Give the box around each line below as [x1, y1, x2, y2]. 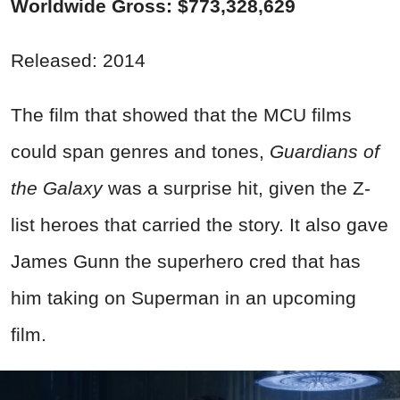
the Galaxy [11, 178, 103, 199]
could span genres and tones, [11, 141, 270, 162]
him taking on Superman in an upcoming [11, 287, 356, 309]
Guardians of [270, 141, 379, 162]
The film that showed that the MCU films [11, 104, 352, 126]
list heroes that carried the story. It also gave [11, 214, 388, 236]
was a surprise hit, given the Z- [103, 178, 371, 199]
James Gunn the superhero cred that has [11, 251, 361, 272]
